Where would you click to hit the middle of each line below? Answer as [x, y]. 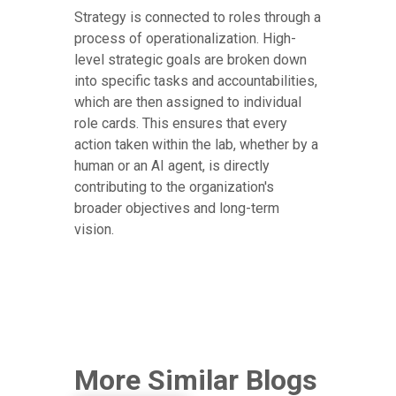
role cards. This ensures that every [181, 124]
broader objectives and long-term [177, 209]
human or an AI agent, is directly [172, 166]
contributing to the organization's [174, 187]
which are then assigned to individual [188, 103]
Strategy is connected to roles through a [198, 18]
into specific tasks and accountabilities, [196, 81]
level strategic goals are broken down [190, 60]
